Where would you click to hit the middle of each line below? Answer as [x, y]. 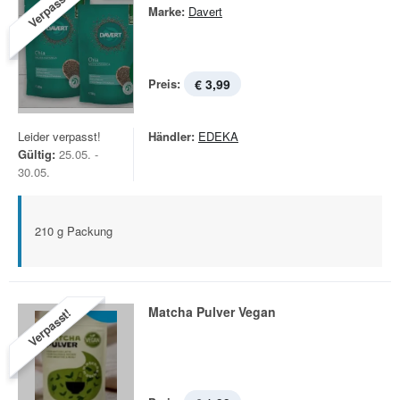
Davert [205, 11]
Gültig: [37, 154]
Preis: [164, 83]
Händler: [171, 136]
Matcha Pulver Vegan [212, 312]
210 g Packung [74, 231]
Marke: [167, 11]
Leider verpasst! [59, 136]
